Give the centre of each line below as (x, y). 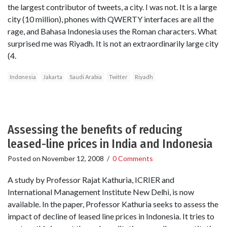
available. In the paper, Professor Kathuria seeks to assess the (113, 204)
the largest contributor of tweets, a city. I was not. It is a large (112, 7)
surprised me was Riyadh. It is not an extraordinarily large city (113, 44)
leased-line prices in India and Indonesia (110, 144)
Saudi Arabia (86, 77)
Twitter (118, 77)
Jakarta (53, 77)
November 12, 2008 (73, 159)
